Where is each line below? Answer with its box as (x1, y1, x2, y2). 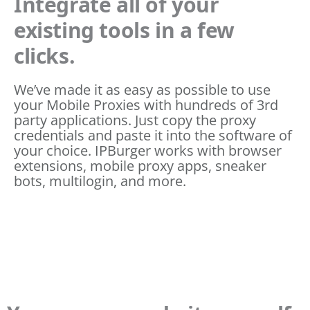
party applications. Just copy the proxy (14, 110, 256, 129)
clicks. (14, 41, 75, 70)
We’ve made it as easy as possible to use (14, 80, 271, 99)
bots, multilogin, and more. (14, 171, 186, 190)
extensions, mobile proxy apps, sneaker (14, 156, 266, 175)
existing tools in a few (14, 15, 235, 44)
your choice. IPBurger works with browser (14, 140, 282, 160)
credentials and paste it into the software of (14, 125, 292, 145)
